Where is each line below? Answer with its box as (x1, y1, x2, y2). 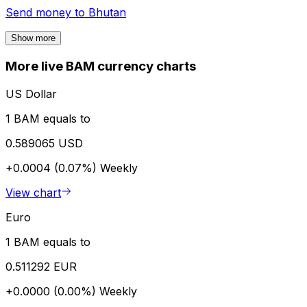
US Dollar (5, 86, 57, 101)
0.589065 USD (5, 136, 83, 150)
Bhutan (88, 5, 126, 20)
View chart (5, 185, 61, 199)
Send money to (5, 5, 88, 20)
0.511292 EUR (5, 259, 77, 273)
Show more (11, 33, 56, 44)
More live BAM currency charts (5, 58, 196, 75)
